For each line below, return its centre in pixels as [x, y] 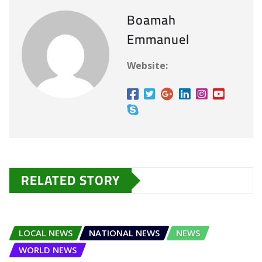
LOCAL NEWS [46, 233]
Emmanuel [158, 39]
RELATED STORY [70, 180]
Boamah [151, 20]
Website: [147, 66]
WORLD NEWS [48, 250]
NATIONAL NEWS [124, 233]
